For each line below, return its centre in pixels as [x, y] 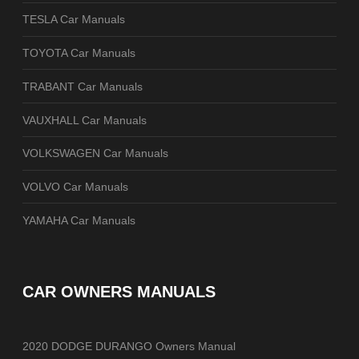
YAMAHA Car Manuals [79, 220]
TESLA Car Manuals [74, 20]
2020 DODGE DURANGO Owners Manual [129, 347]
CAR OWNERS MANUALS [119, 292]
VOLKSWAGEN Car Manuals [95, 153]
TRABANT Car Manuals [83, 86]
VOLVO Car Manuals [75, 187]
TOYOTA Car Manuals [79, 52]
